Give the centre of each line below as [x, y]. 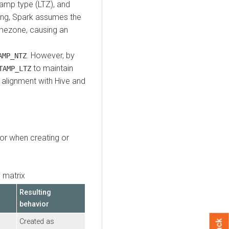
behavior [34, 204]
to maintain [52, 68]
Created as [37, 221]
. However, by [51, 55]
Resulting [35, 192]
